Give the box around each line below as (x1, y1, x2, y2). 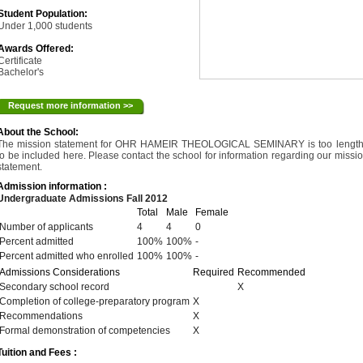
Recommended (237, 267, 306, 278)
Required (193, 267, 235, 278)
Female (195, 207, 229, 218)
